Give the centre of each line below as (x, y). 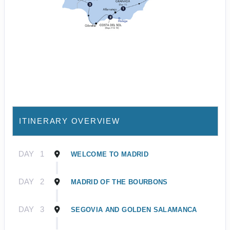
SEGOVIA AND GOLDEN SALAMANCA (134, 209)
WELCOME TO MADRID (110, 154)
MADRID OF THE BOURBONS (119, 182)
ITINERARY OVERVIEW (70, 121)
